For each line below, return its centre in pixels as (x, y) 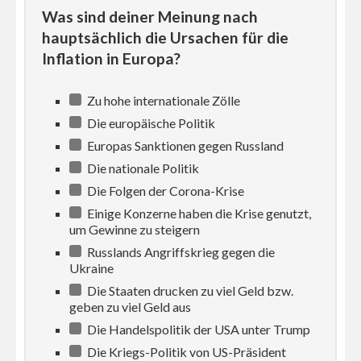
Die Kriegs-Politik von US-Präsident (186, 351)
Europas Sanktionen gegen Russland (185, 145)
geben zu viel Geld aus (131, 306)
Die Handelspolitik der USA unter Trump (198, 329)
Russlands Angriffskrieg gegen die (180, 251)
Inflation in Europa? (111, 58)
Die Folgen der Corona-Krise (165, 190)
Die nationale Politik (142, 168)
